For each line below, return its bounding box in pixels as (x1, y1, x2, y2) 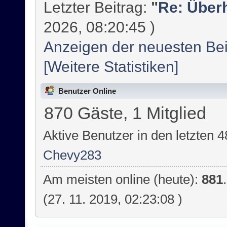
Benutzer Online (58, 86, 116, 95)
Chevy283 (43, 147, 102, 162)
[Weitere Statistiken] (44, 58, 179, 75)
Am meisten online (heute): (43, 172, 202, 186)
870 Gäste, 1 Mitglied (44, 103, 206, 123)
